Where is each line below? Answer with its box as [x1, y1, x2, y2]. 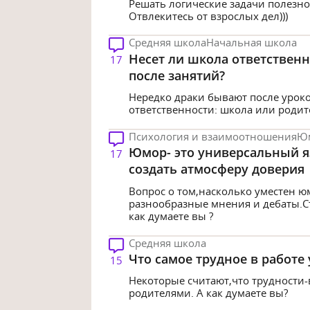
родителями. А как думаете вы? [128, 286, 288, 300]
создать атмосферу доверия [128, 161, 304, 178]
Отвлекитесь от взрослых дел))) [128, 8, 288, 23]
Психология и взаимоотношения [128, 129, 297, 144]
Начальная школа [206, 35, 297, 50]
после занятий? [128, 66, 225, 84]
